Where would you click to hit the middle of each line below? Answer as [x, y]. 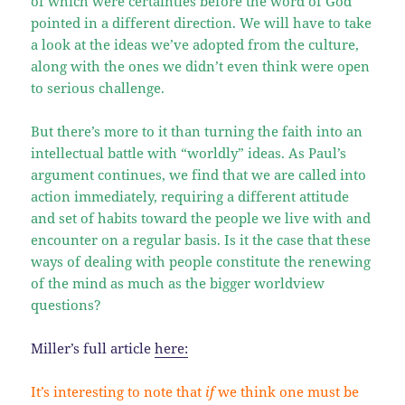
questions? [66, 304]
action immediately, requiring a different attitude [190, 196]
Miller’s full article [93, 348]
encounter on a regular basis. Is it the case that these [201, 239]
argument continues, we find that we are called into [199, 174]
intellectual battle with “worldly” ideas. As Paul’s [189, 152]
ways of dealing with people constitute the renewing [201, 261]
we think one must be [287, 391]
